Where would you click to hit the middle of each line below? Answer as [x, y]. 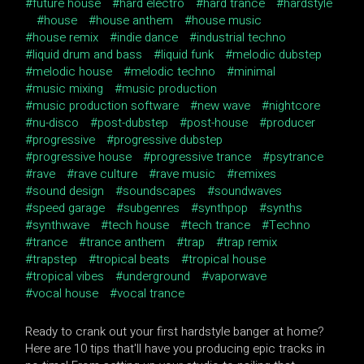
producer [291, 122]
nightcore [295, 105]
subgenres [152, 208]
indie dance [148, 37]
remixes [256, 173]
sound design [69, 191]
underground [157, 276]
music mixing [68, 88]
